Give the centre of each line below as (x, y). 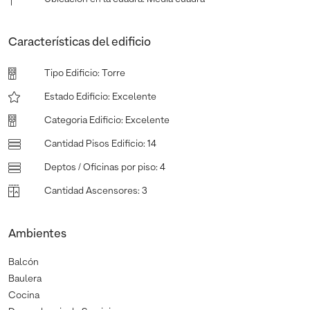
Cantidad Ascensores (91, 191)
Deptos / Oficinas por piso (100, 167)
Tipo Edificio (71, 73)
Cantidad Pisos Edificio (94, 144)
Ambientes (37, 234)
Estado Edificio (76, 97)
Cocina (24, 295)
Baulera (25, 279)
